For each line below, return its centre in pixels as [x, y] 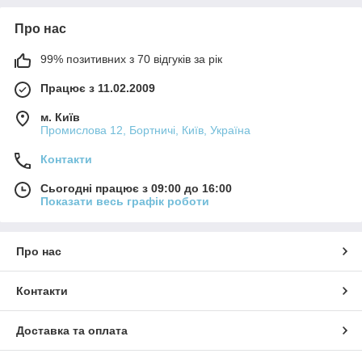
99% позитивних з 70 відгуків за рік [131, 59]
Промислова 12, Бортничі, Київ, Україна [145, 130]
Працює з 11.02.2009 [98, 88]
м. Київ [60, 118]
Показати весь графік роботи [125, 202]
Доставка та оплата [72, 331]
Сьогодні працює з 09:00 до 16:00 [136, 189]
